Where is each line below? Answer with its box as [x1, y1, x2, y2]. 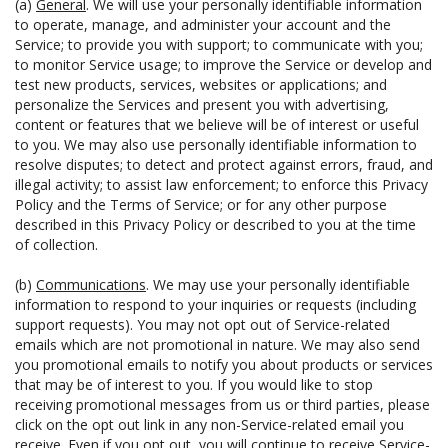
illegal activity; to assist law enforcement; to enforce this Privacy [15, 175, 428, 194]
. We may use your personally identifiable [146, 275, 410, 294]
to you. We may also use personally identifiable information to [15, 135, 417, 154]
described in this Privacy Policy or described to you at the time [15, 215, 416, 234]
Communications [36, 275, 146, 294]
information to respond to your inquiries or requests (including [15, 295, 416, 314]
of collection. [15, 235, 98, 254]
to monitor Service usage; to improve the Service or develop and [15, 55, 432, 74]
